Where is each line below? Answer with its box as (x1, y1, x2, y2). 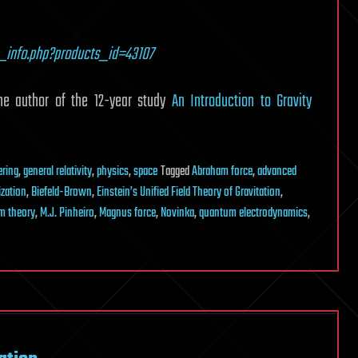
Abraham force (192, 161, 253, 182)
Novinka (161, 203, 194, 224)
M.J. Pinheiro (40, 203, 94, 224)
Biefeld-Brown (31, 182, 92, 203)
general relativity (23, 161, 92, 182)
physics (97, 161, 129, 182)
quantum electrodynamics (199, 203, 308, 224)
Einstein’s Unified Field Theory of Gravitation (97, 182, 280, 203)
